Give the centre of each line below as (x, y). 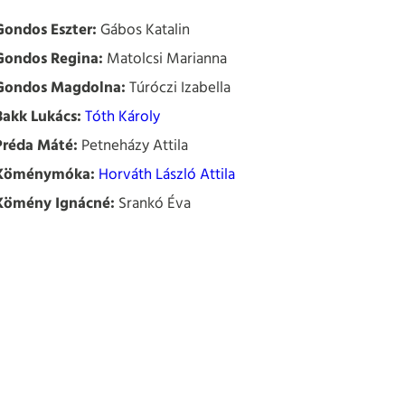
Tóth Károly (122, 117)
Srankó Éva (153, 204)
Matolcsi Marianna (165, 59)
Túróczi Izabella (178, 88)
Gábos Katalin (143, 30)
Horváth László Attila (167, 175)
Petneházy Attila (133, 146)
